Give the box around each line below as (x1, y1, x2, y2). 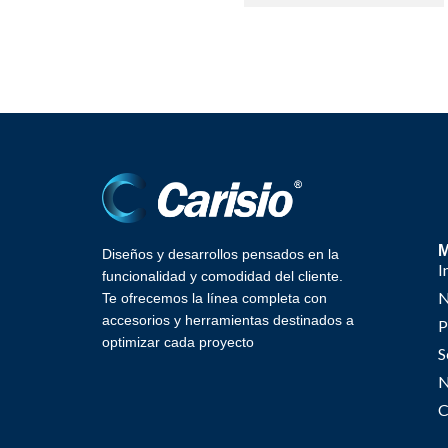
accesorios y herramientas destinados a (102, 311, 354, 328)
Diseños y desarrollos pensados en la (102, 245, 339, 262)
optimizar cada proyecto (102, 333, 254, 350)
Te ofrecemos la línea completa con (102, 289, 327, 306)
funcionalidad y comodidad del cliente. (102, 267, 343, 284)
